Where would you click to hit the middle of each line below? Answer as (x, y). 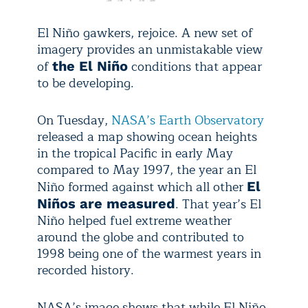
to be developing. (86, 83)
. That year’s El (218, 204)
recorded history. (86, 270)
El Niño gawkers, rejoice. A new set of (145, 33)
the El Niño (90, 66)
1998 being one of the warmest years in (149, 253)
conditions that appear (195, 66)
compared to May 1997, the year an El (147, 169)
